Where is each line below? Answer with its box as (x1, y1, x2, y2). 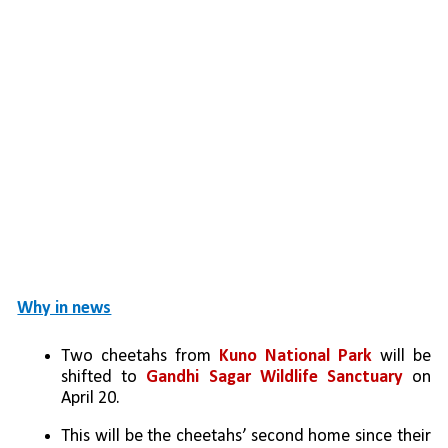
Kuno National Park (219, 347, 380, 367)
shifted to (61, 368, 147, 388)
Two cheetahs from (61, 347, 220, 367)
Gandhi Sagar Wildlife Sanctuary (146, 368, 403, 388)
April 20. (61, 389, 121, 409)
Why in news (17, 299, 112, 319)
